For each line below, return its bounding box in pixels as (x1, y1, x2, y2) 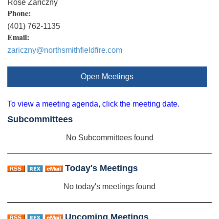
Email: (7, 31, 29, 43)
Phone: (7, 7, 31, 19)
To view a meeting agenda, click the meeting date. (7, 99, 179, 108)
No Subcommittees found (66, 133, 153, 142)
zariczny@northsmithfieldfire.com (7, 45, 122, 54)
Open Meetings (81, 72, 133, 81)
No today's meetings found (64, 182, 155, 191)
